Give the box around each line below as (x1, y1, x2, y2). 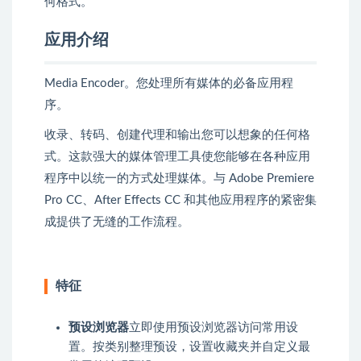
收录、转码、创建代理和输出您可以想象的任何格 (44, 129, 310, 142)
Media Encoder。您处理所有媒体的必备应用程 (44, 77, 293, 90)
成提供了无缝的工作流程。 (44, 216, 189, 229)
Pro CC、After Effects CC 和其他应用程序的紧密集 (44, 194, 317, 207)
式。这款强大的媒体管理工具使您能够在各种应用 (44, 151, 310, 164)
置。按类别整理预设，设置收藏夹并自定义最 (68, 341, 310, 354)
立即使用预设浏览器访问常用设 (129, 322, 298, 334)
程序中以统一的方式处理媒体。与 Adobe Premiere (44, 172, 314, 185)
